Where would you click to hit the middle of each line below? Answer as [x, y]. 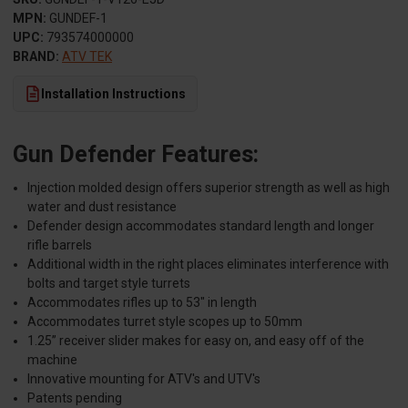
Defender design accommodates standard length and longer [201, 225]
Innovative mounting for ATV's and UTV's [144, 378]
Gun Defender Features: [136, 154]
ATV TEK [87, 56]
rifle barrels [60, 245]
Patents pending [75, 398]
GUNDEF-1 [78, 18]
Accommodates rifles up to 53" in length [143, 302]
